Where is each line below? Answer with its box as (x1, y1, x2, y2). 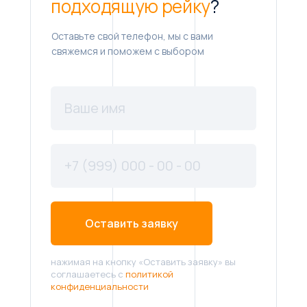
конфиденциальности (51, 280, 149, 293)
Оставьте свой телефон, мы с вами (51, 29, 213, 42)
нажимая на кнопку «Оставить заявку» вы (51, 255, 236, 268)
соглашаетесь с (51, 267, 125, 280)
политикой (125, 267, 173, 280)
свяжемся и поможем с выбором (51, 44, 204, 58)
